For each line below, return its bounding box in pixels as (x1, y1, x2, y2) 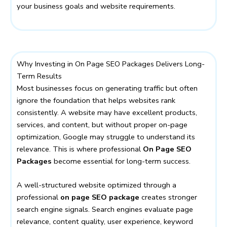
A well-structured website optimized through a (17, 180, 176, 191)
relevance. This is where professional (17, 143, 143, 154)
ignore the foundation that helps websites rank (17, 95, 175, 105)
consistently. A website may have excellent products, (17, 107, 197, 118)
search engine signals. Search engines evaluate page (17, 204, 193, 215)
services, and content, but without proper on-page (17, 119, 187, 130)
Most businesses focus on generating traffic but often (17, 83, 198, 93)
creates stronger (139, 192, 197, 203)
